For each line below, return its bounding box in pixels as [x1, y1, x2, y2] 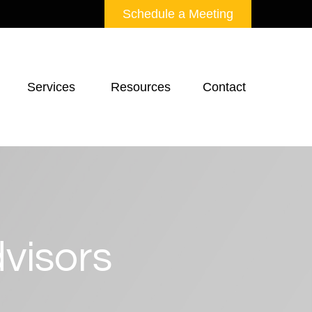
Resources [111, 79, 171, 94]
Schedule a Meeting [123, 6, 233, 21]
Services [27, 79, 79, 94]
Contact [203, 79, 246, 94]
